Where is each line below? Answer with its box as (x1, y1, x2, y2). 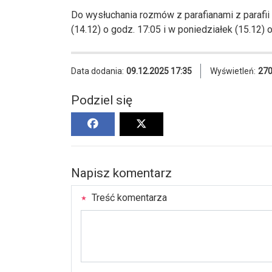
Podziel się (71, 92, 132, 107)
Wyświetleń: (210, 66, 256, 76)
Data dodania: (71, 66, 124, 76)
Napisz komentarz (71, 165, 172, 180)
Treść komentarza (89, 191, 167, 203)
